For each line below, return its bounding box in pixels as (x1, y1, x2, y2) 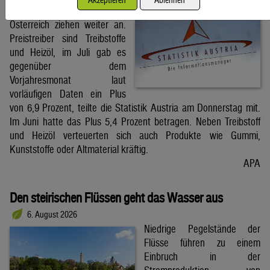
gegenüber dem (10, 59, 126, 72)
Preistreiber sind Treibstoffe (10, 31, 126, 45)
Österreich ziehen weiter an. (10, 17, 126, 31)
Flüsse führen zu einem (144, 236, 260, 250)
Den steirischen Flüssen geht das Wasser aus (10, 189, 223, 206)
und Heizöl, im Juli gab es (10, 45, 126, 58)
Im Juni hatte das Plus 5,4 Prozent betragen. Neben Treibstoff (10, 115, 260, 128)
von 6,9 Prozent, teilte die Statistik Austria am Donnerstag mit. (10, 101, 260, 114)
